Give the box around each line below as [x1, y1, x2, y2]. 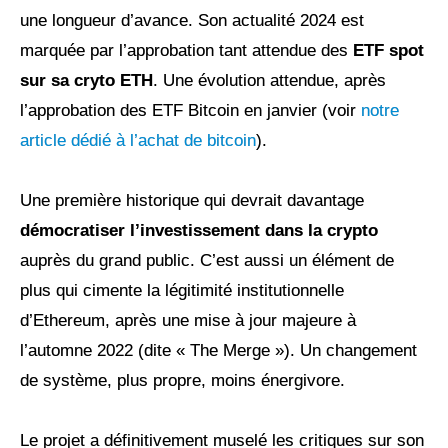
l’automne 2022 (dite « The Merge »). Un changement [20, 341, 417, 361]
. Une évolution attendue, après [153, 71, 386, 91]
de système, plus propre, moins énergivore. [20, 371, 345, 391]
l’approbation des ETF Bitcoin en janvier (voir [20, 101, 361, 121]
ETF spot [353, 41, 424, 61]
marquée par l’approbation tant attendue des [20, 41, 353, 61]
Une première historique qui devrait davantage [20, 191, 364, 211]
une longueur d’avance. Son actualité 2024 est [20, 11, 364, 31]
